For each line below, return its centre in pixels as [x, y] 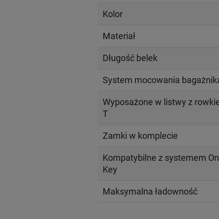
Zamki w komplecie [140, 136]
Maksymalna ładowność [150, 192]
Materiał [119, 36]
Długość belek [130, 58]
